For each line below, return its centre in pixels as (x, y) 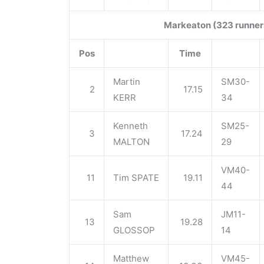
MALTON (131, 142)
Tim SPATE (136, 178)
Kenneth (131, 126)
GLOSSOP (134, 230)
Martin (127, 82)
